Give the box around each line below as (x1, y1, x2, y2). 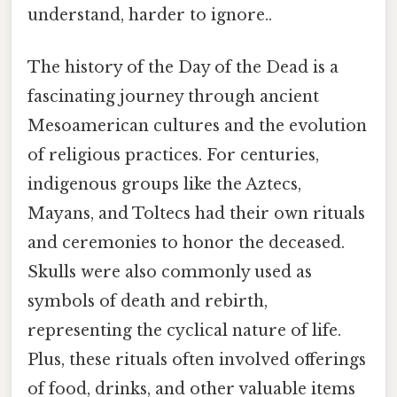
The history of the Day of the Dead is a (27, 57, 339, 77)
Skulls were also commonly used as (27, 261, 312, 282)
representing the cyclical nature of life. (27, 320, 341, 340)
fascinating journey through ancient (27, 86, 319, 106)
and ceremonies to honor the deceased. (27, 232, 345, 253)
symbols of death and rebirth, (27, 291, 268, 311)
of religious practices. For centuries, (27, 144, 319, 165)
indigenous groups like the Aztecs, (27, 174, 301, 194)
